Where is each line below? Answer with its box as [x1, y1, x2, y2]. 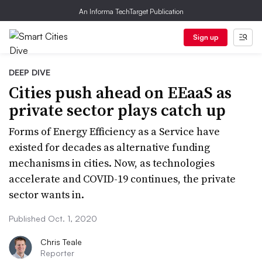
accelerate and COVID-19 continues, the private [9, 171, 236, 186]
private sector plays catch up [9, 99, 226, 121]
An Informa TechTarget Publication [78, 7, 184, 16]
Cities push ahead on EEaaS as [9, 81, 232, 104]
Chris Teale [40, 237, 82, 247]
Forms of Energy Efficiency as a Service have [9, 124, 220, 139]
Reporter [40, 248, 74, 258]
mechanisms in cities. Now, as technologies [9, 156, 215, 170]
